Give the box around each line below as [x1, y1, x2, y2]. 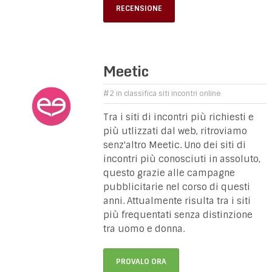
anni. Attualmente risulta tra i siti [103, 195, 251, 208]
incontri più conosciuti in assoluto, [103, 153, 261, 166]
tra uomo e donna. [103, 223, 185, 236]
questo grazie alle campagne [103, 167, 236, 180]
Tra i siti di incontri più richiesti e [103, 111, 254, 124]
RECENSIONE [116, 4, 163, 14]
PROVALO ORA [116, 257, 167, 267]
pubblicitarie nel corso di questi [103, 181, 251, 194]
